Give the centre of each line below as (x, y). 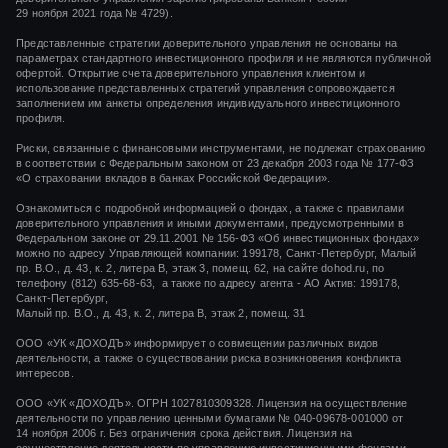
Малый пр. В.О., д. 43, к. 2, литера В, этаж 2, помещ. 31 (161, 313)
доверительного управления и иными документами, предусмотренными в (210, 223)
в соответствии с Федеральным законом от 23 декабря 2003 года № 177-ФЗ (215, 163)
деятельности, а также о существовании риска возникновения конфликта (209, 358)
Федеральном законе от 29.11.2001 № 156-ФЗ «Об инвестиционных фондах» (218, 238)
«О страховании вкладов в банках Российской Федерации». (173, 178)
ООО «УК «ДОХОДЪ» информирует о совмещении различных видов (197, 343)
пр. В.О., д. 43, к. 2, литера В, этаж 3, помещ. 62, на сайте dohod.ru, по (200, 268)
